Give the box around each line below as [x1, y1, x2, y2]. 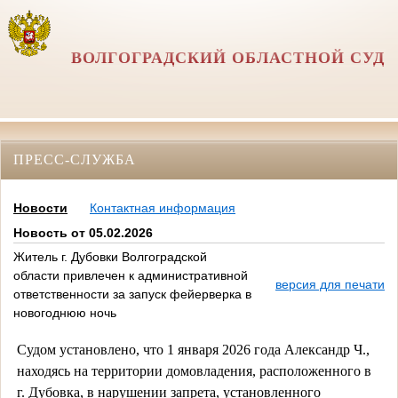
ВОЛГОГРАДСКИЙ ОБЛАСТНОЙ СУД [71, 49, 386, 67]
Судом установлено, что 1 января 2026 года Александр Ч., [16, 341, 370, 357]
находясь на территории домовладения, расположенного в [16, 362, 371, 378]
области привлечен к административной [13, 268, 248, 283]
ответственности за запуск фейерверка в [13, 287, 251, 302]
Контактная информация [90, 201, 235, 216]
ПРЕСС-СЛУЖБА [13, 151, 136, 167]
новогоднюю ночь [13, 306, 116, 321]
